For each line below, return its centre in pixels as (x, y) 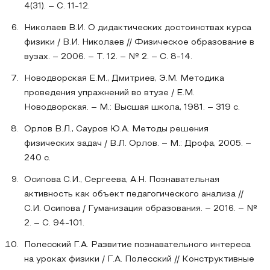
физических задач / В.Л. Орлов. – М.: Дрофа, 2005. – (138, 144)
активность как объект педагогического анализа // (134, 194)
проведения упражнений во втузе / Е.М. (109, 93)
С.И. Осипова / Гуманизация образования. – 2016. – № (141, 209)
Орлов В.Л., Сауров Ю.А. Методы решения (116, 129)
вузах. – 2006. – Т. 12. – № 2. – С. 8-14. (108, 57)
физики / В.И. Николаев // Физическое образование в (139, 42)
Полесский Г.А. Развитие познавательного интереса (137, 245)
